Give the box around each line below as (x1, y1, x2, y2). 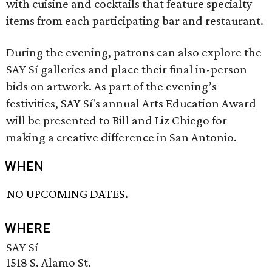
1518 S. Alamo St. (6, 255, 91, 270)
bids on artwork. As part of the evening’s (6, 79, 217, 93)
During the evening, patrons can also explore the (6, 45, 262, 59)
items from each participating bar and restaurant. (6, 13, 263, 28)
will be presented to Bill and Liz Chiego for (6, 113, 227, 127)
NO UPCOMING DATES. (7, 186, 129, 202)
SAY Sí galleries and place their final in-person (6, 62, 247, 76)
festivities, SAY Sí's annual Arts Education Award (6, 96, 256, 110)
